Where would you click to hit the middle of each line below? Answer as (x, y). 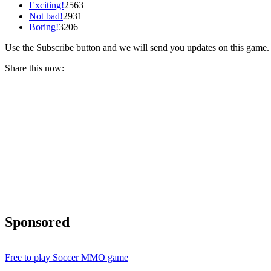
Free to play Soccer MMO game (67, 257)
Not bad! (46, 16)
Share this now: (34, 68)
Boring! (44, 27)
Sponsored (37, 222)
